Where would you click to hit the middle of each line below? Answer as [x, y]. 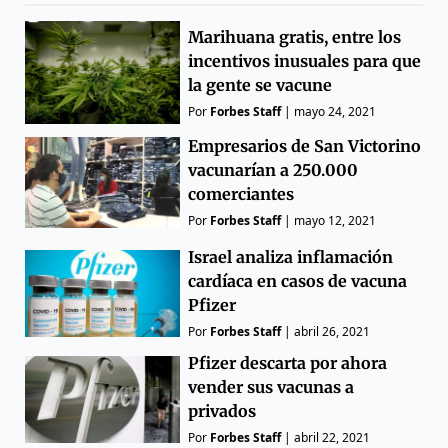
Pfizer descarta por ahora [288, 363]
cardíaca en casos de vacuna [298, 281]
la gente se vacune [260, 84]
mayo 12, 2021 [335, 221]
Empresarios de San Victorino [305, 146]
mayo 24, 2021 [335, 111]
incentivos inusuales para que [305, 60]
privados [222, 411]
